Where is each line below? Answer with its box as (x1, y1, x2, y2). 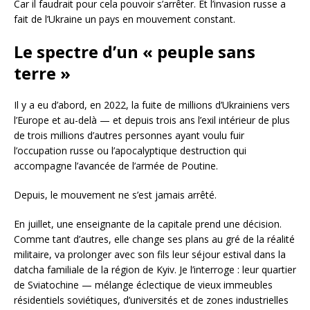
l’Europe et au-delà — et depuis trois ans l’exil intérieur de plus (14, 113, 290, 127)
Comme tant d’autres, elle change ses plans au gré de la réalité (14, 232, 295, 246)
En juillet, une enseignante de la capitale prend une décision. (14, 217, 282, 230)
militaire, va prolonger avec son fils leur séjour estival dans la (14, 247, 286, 261)
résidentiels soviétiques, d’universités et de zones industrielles (14, 293, 289, 307)
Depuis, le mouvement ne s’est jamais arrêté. (14, 188, 217, 201)
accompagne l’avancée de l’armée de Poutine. (14, 158, 218, 172)
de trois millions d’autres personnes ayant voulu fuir (14, 128, 244, 142)
